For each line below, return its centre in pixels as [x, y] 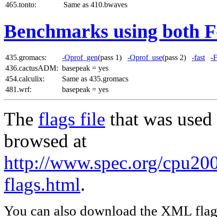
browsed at [45, 140]
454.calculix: [25, 78]
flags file [72, 119]
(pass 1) [113, 57]
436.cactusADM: [32, 68]
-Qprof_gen [80, 57]
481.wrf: [18, 89]
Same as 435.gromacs [95, 78]
